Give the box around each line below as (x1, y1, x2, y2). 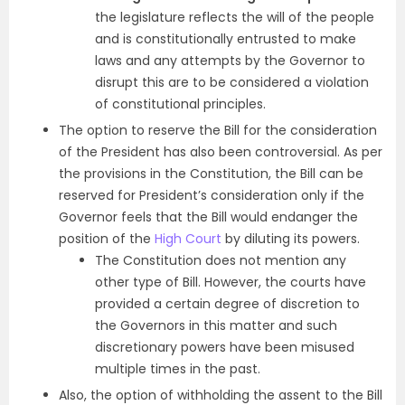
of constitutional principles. (95, 95, 266, 114)
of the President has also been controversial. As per (59, 143, 382, 162)
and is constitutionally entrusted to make (95, 30, 356, 49)
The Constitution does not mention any (95, 251, 346, 270)
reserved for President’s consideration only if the (59, 186, 364, 205)
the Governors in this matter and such (95, 316, 337, 335)
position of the (59, 230, 155, 249)
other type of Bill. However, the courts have (95, 273, 366, 292)
